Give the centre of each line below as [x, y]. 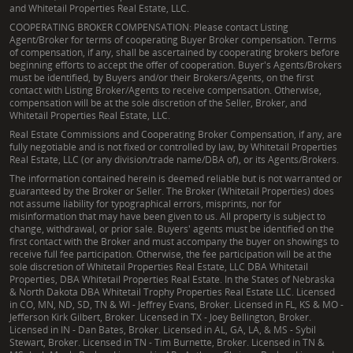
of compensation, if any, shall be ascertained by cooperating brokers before [175, 52]
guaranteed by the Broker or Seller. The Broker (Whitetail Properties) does [172, 191]
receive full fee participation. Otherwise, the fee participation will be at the [171, 254]
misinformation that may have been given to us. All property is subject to [167, 216]
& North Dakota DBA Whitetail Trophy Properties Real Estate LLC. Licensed [172, 292]
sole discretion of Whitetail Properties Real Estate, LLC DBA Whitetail [159, 266]
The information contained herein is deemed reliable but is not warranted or [176, 178]
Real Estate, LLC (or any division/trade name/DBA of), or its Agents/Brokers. [174, 159]
